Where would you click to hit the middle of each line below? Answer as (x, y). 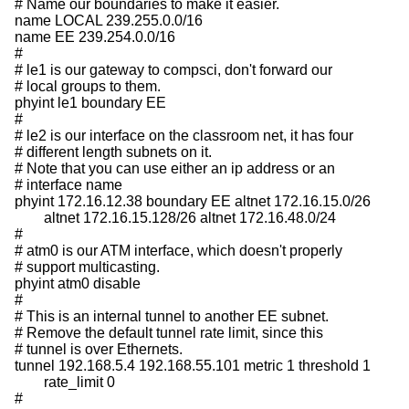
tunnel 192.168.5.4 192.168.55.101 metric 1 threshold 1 (193, 366)
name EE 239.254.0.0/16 (95, 37)
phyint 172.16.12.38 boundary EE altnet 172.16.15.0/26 (193, 202)
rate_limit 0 (29, 383)
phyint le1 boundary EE (90, 103)
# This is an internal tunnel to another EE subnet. (172, 317)
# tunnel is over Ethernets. (99, 350)
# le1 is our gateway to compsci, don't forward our (173, 70)
